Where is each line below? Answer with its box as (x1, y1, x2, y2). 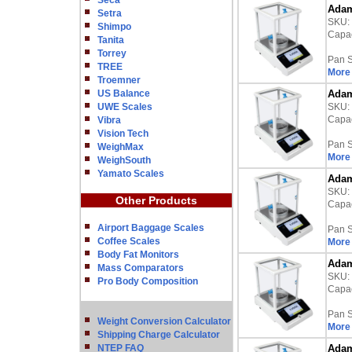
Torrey (97, 48, 126, 59)
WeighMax (97, 141, 144, 152)
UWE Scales (97, 101, 152, 112)
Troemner (97, 75, 141, 86)
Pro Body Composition (97, 276, 198, 287)
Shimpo (97, 21, 131, 32)
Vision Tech (97, 128, 148, 139)
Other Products (115, 194, 197, 207)
